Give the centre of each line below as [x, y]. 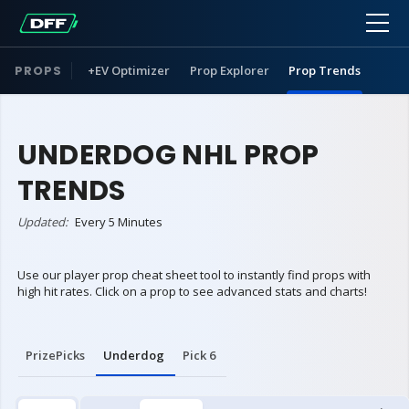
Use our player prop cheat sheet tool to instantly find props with [194, 274]
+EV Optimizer [129, 70]
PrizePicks [55, 355]
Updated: [43, 221]
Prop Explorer [229, 70]
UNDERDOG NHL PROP [168, 155]
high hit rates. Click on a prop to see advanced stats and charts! [192, 291]
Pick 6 [199, 355]
